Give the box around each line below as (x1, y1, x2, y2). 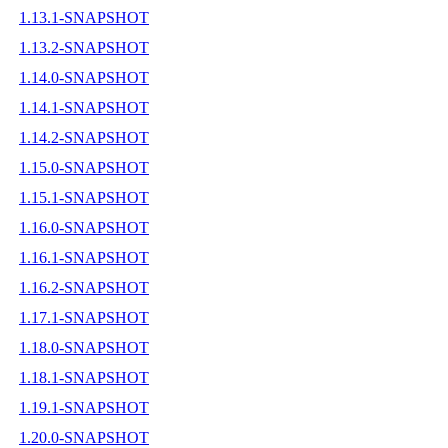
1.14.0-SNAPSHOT (19, 68, 149, 86)
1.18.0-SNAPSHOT (19, 338, 149, 356)
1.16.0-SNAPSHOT (19, 218, 149, 236)
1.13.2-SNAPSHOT (19, 38, 149, 56)
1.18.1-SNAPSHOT (19, 368, 149, 386)
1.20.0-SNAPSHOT (19, 428, 149, 446)
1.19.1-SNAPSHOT (19, 398, 149, 416)
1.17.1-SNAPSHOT (19, 308, 149, 326)
